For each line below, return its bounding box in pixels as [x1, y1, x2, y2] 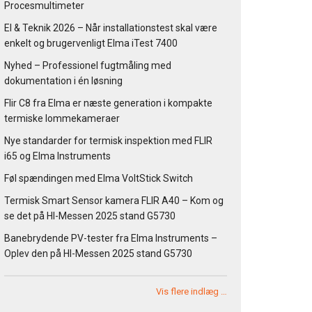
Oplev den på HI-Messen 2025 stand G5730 [4, 248, 192, 260]
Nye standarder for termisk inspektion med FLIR [4, 135, 212, 147]
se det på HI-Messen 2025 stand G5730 [4, 210, 175, 222]
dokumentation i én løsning [4, 75, 123, 87]
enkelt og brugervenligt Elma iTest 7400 [4, 38, 178, 49]
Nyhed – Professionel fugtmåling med [4, 60, 171, 72]
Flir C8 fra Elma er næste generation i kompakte [4, 97, 212, 109]
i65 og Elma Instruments [4, 150, 111, 162]
